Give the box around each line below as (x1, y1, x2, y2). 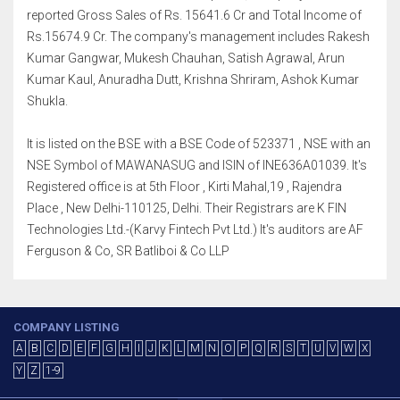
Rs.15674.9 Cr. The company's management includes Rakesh (27, 29, 370, 44)
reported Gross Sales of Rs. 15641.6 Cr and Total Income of (27, 8, 362, 22)
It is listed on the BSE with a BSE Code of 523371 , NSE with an (27, 137, 371, 151)
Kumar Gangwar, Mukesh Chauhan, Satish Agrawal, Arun (27, 51, 345, 65)
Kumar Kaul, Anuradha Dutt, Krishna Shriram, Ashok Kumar (27, 72, 359, 87)
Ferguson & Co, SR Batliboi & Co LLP (27, 244, 229, 258)
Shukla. (27, 94, 68, 108)
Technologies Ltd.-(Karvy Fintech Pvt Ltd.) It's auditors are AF (27, 222, 363, 237)
